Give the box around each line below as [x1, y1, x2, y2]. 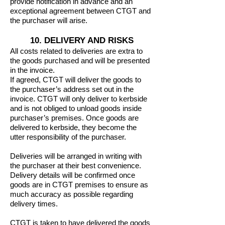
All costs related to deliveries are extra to [10, 47, 143, 55]
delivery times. [10, 199, 60, 208]
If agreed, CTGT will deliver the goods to [10, 75, 141, 84]
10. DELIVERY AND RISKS [10, 36, 134, 45]
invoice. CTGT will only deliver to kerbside [10, 94, 147, 103]
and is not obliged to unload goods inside [10, 104, 142, 113]
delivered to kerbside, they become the [10, 123, 137, 132]
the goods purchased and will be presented [10, 56, 150, 65]
